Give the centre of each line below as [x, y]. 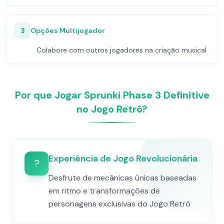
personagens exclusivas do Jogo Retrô [119, 204]
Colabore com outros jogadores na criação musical [121, 50]
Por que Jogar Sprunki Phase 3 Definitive [112, 95]
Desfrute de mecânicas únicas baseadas [122, 178]
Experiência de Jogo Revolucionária [123, 158]
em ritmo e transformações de [104, 191]
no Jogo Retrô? [112, 109]
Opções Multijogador [68, 30]
